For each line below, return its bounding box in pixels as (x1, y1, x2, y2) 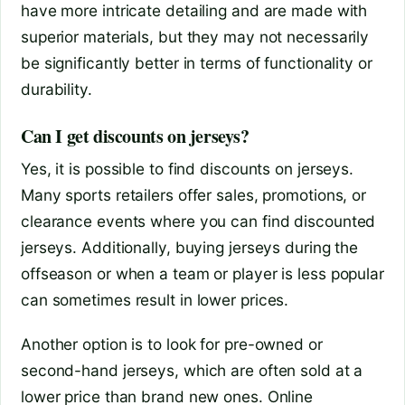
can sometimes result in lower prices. (21, 290, 289, 310)
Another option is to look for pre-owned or (21, 334, 323, 353)
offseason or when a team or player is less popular (21, 264, 384, 284)
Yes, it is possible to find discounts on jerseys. (21, 159, 354, 179)
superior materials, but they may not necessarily (21, 27, 370, 47)
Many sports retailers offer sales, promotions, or (21, 185, 367, 205)
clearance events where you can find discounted (21, 212, 376, 231)
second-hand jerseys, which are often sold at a (21, 360, 363, 380)
